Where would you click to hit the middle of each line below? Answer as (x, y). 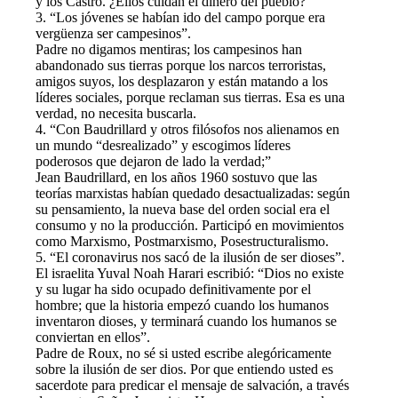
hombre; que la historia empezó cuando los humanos (182, 305)
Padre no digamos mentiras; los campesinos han (169, 49)
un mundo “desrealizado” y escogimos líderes (163, 145)
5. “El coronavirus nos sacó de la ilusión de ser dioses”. (190, 257)
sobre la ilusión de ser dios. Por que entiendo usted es (184, 369)
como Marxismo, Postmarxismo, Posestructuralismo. (182, 241)
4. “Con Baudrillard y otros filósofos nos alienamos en (187, 129)
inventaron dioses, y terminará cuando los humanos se (186, 321)
